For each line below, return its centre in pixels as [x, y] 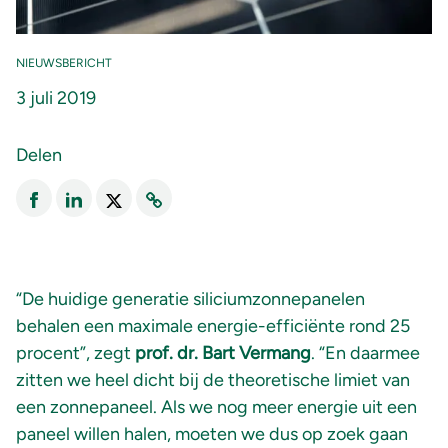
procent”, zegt [75, 352]
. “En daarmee [365, 352]
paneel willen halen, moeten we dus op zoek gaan [212, 433]
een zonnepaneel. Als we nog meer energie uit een [216, 406]
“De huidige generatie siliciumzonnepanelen [190, 298]
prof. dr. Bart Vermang [223, 352]
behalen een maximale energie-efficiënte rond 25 [213, 325]
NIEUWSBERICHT [64, 62]
